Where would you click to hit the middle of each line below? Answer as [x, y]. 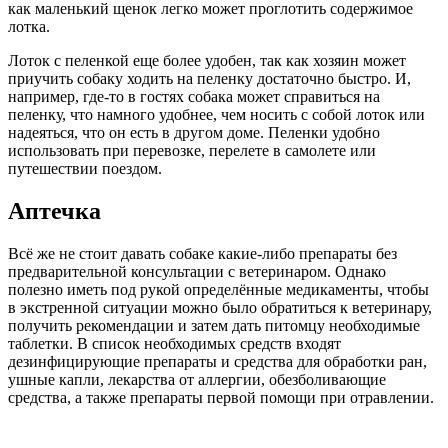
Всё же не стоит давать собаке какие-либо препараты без [202, 253]
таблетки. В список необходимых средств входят [174, 343]
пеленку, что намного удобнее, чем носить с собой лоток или [216, 114]
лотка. [29, 26]
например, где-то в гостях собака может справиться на [194, 96]
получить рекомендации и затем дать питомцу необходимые [214, 325]
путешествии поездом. [85, 168]
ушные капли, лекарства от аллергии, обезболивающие [197, 379]
